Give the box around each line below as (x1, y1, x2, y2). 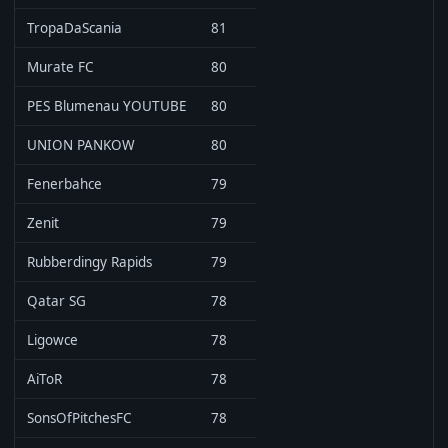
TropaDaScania (27, 19, 122, 37)
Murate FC (27, 58, 94, 76)
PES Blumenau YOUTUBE (27, 97, 187, 115)
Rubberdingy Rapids (27, 253, 152, 271)
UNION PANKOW (27, 136, 135, 154)
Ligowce (27, 331, 78, 349)
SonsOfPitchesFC (27, 409, 132, 427)
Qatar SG (27, 292, 86, 310)
